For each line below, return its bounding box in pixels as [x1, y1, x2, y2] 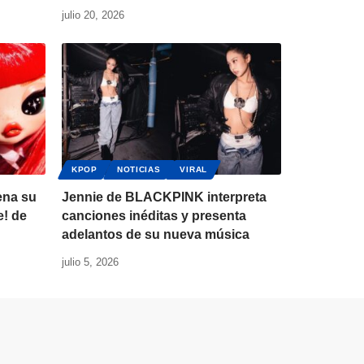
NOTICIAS [116, 165, 161, 175]
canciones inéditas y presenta [62, 209, 246, 223]
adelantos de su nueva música [62, 227, 249, 242]
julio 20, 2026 [62, 9, 124, 22]
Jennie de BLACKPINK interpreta [62, 190, 266, 205]
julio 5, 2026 [62, 256, 119, 269]
